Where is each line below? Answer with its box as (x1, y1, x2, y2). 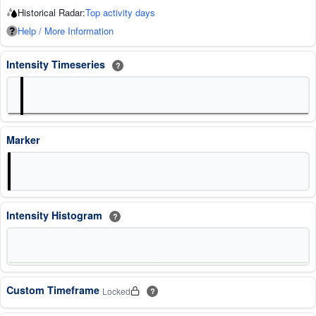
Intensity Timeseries (6, 56, 108, 71)
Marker (6, 132, 40, 147)
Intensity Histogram (6, 207, 105, 222)
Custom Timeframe (6, 282, 102, 297)
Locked (102, 284, 130, 297)
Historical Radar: (18, 5, 85, 19)
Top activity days (85, 5, 155, 19)
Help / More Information (18, 23, 114, 37)
